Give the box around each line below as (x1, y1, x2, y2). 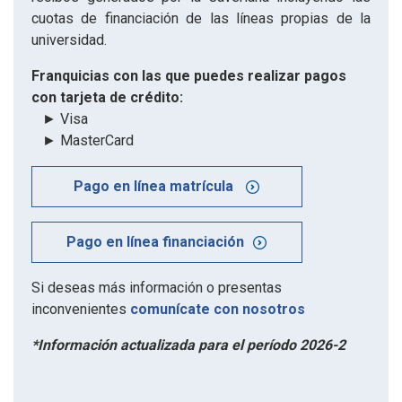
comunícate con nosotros (130, 300, 305, 318)
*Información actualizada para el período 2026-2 (31, 336, 345, 354)
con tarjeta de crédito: (31, 88, 183, 106)
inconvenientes (31, 300, 130, 318)
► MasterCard (31, 131, 134, 149)
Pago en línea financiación (66, 232, 245, 250)
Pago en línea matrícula (74, 177, 238, 195)
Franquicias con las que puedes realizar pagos (31, 66, 346, 84)
